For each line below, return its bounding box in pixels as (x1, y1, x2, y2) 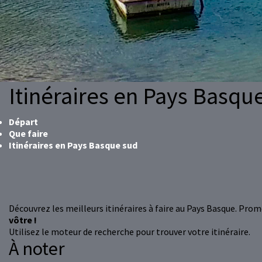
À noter (9, 237, 65, 261)
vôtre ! (9, 214, 37, 226)
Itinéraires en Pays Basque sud (9, 139, 137, 151)
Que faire (9, 127, 48, 140)
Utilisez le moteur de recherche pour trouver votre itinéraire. (9, 226, 250, 238)
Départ (9, 116, 38, 128)
